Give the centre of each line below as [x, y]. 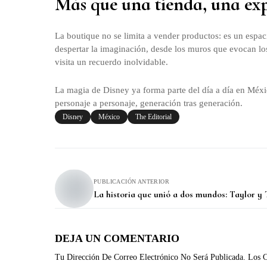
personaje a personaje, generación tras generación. [149, 103]
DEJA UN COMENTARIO [117, 239]
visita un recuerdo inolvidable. [111, 62]
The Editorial [153, 117]
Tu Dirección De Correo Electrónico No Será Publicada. [150, 257]
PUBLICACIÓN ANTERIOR [131, 182]
